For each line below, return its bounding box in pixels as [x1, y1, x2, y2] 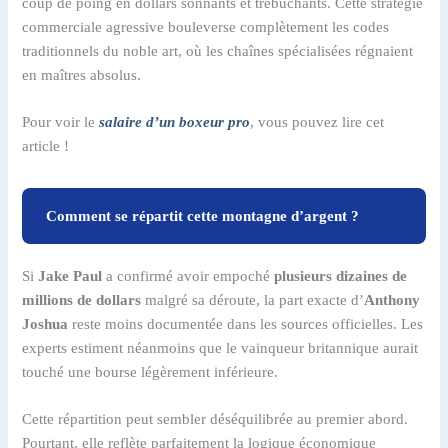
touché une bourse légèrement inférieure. [22, 363, 279, 380]
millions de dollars [22, 291, 142, 308]
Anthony [364, 291, 421, 308]
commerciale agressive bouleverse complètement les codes [22, 18, 390, 35]
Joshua [22, 315, 69, 332]
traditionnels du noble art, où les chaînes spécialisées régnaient [22, 42, 414, 59]
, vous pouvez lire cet [250, 113, 385, 130]
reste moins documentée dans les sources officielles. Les [68, 315, 424, 332]
